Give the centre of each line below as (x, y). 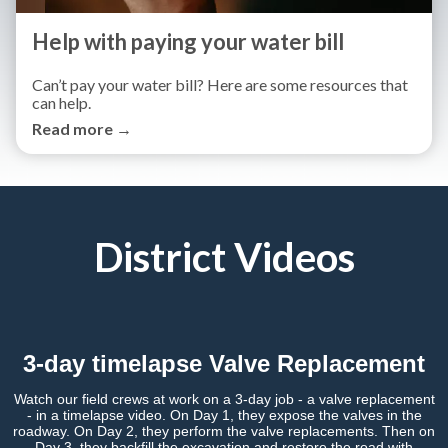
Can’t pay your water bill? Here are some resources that (220, 84)
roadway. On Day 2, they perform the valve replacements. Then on (224, 430)
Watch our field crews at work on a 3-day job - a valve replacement (224, 398)
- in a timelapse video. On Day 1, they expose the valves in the (224, 414)
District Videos (224, 256)
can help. (61, 102)
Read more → (82, 128)
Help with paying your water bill (188, 41)
